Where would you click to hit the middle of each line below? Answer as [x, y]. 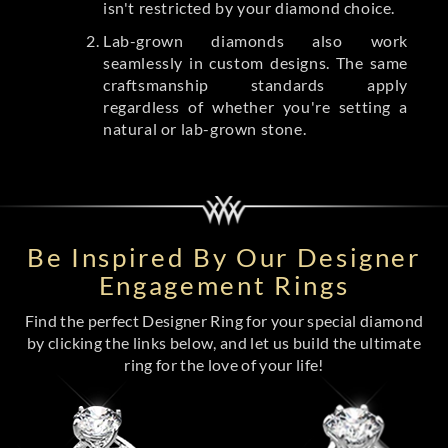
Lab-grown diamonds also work [255, 41]
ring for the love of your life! [224, 365]
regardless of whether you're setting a [255, 107]
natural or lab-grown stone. [205, 129]
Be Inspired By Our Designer [224, 257]
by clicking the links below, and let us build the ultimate [224, 343]
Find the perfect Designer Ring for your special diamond [224, 321]
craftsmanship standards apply [255, 85]
